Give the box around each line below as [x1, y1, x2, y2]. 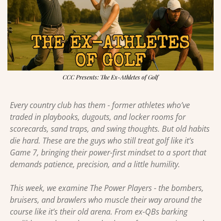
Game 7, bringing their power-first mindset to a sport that [10, 147, 206, 158]
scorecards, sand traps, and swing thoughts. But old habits [10, 123, 210, 135]
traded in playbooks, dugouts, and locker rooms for [10, 111, 185, 123]
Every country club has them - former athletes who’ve [10, 100, 190, 111]
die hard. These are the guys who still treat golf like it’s [10, 135, 194, 147]
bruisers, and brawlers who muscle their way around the [10, 194, 202, 206]
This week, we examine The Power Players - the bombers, [10, 183, 204, 194]
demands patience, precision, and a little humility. [10, 159, 180, 170]
